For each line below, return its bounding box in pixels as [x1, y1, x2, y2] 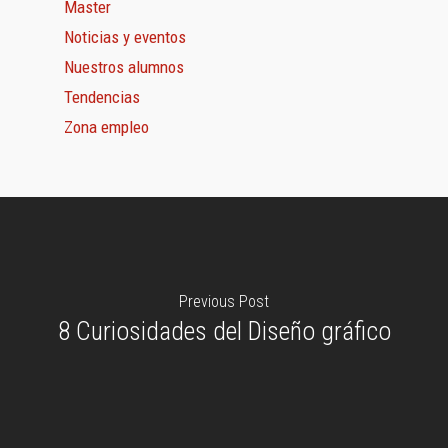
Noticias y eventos [64, 27, 186, 47]
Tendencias [64, 87, 140, 107]
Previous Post [179, 291, 269, 311]
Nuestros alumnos [64, 57, 184, 77]
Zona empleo [64, 117, 149, 137]
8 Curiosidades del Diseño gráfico [57, 315, 391, 346]
